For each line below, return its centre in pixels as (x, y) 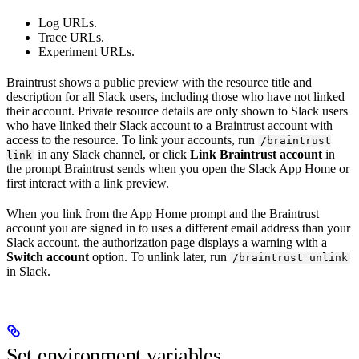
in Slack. (28, 271)
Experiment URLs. (87, 51)
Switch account (48, 256)
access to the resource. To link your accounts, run (132, 139)
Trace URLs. (71, 37)
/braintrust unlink (290, 257)
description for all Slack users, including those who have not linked (175, 96)
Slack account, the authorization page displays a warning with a (167, 242)
